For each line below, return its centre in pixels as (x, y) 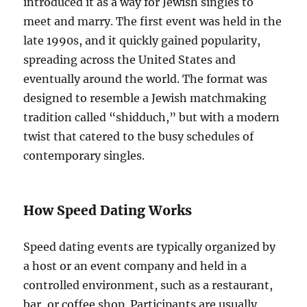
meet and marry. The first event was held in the (153, 22)
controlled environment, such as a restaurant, (148, 285)
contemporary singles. (84, 156)
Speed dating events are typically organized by (150, 247)
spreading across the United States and (130, 60)
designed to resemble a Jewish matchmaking (145, 98)
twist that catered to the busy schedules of (139, 137)
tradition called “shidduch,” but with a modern (152, 118)
